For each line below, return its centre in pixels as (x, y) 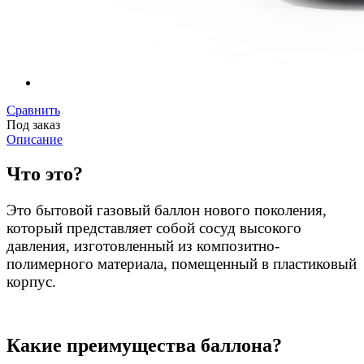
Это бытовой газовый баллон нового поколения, (167, 210)
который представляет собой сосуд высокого (154, 227)
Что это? (45, 173)
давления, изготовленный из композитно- (143, 245)
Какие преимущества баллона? (144, 345)
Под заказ (33, 124)
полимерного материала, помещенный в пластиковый (182, 263)
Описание (35, 139)
